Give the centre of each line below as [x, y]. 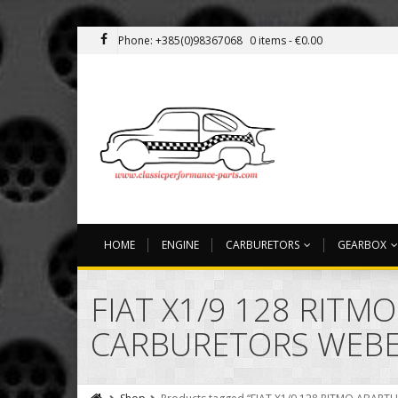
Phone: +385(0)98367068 [180, 40]
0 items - [272, 40]
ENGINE [180, 245]
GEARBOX [362, 245]
